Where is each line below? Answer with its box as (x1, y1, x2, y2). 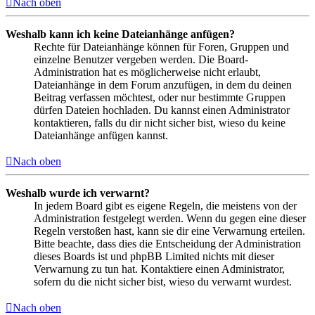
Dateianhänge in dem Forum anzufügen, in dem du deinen (34, 79, 292, 91)
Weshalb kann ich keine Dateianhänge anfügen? (6, 28, 235, 41)
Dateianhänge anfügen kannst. (34, 129, 168, 142)
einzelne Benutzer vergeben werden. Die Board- (34, 53, 248, 66)
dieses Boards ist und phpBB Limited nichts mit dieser (34, 250, 274, 263)
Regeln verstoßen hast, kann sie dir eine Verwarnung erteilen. (34, 225, 305, 238)
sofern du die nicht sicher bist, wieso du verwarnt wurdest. (34, 276, 292, 288)
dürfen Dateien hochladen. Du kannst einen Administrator (34, 104, 290, 117)
